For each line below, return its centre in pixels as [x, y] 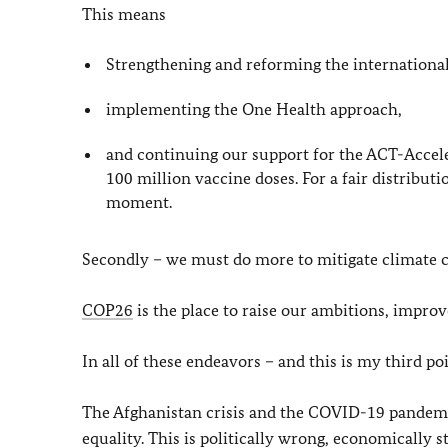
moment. [139, 202]
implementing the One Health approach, [254, 108]
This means [124, 13]
